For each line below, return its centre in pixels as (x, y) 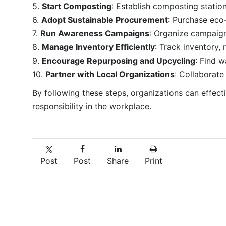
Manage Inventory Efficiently (98, 47)
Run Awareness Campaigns (95, 33)
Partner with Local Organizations (110, 74)
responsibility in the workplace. (92, 106)
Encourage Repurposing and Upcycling (119, 60)
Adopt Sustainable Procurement (105, 19)
